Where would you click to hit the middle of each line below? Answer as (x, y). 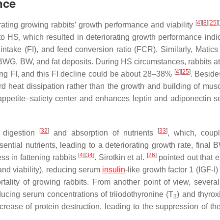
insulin (114, 169)
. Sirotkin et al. (121, 157)
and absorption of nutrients (103, 133)
